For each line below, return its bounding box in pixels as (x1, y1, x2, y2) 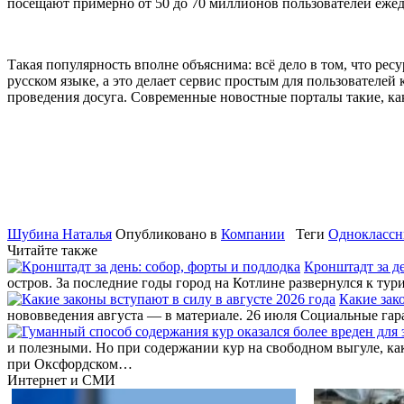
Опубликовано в (112, 225, 221, 242)
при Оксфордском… (7, 355, 133, 372)
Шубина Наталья (7, 225, 112, 242)
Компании (221, 225, 285, 242)
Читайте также (7, 242, 97, 258)
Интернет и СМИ (7, 372, 115, 388)
